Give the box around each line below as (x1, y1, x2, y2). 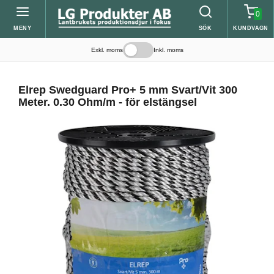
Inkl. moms (153, 46, 183, 53)
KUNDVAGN (233, 25, 268, 31)
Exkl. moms (91, 46, 123, 53)
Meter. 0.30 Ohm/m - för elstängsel (18, 96, 197, 108)
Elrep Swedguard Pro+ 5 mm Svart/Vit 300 (18, 84, 237, 96)
